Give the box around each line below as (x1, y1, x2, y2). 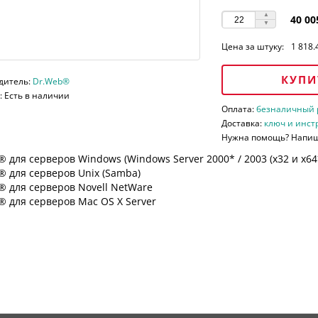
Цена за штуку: (221, 40, 285, 53)
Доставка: (221, 117, 265, 130)
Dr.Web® (32, 75, 70, 88)
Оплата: (221, 103, 257, 116)
